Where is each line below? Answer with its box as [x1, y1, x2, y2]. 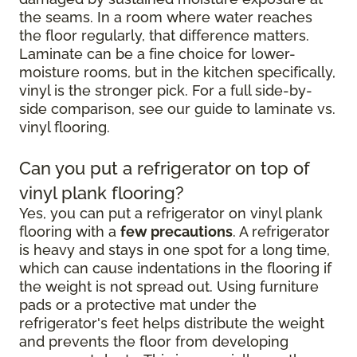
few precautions [120, 223, 233, 240]
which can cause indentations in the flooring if [19, 260, 331, 277]
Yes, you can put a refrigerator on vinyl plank [19, 205, 323, 222]
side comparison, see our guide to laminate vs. [19, 100, 335, 117]
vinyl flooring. [19, 119, 110, 135]
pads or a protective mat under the [19, 296, 257, 313]
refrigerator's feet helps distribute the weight [19, 315, 324, 331]
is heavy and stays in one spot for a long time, [19, 241, 330, 258]
